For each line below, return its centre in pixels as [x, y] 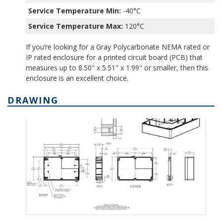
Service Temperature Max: [76, 26]
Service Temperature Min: [75, 10]
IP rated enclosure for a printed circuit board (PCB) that [114, 57]
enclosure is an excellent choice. [77, 78]
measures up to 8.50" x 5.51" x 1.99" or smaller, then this [117, 67]
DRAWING [33, 100]
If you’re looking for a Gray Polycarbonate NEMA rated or [118, 47]
